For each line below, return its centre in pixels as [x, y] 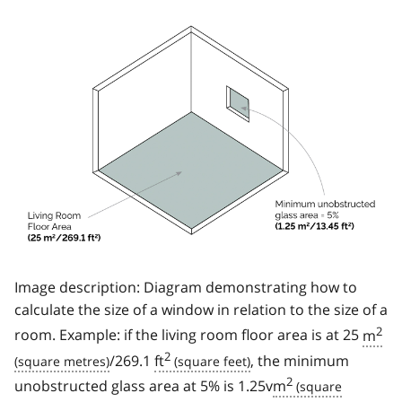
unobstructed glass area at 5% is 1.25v [144, 386]
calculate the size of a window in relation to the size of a [201, 310]
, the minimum [300, 360]
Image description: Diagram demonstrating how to [186, 288]
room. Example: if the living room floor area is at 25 [188, 335]
